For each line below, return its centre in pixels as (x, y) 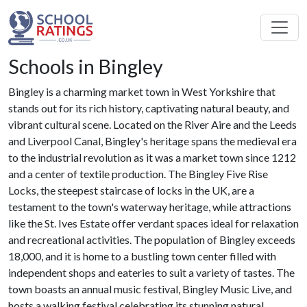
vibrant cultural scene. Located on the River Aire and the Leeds (152, 125)
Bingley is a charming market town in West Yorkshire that (142, 92)
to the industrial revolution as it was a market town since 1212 (152, 158)
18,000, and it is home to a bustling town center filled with (142, 256)
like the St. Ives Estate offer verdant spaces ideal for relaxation (153, 223)
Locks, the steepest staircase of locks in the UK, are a (131, 191)
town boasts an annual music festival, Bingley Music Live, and (150, 289)
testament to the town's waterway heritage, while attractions (150, 207)
